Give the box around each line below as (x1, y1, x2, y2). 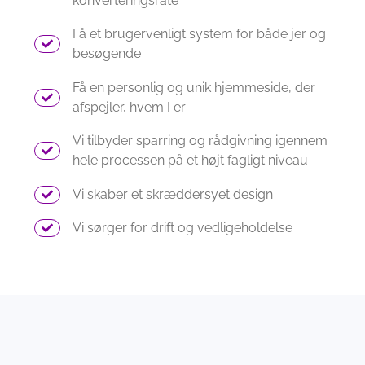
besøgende (73, 46, 142, 62)
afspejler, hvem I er (73, 99, 187, 115)
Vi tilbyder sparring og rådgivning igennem (73, 133, 328, 149)
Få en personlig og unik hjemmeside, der (73, 79, 316, 95)
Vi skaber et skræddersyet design (73, 186, 274, 202)
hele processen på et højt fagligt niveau (73, 152, 309, 169)
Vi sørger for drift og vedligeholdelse (73, 220, 293, 236)
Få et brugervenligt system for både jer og (73, 26, 327, 42)
